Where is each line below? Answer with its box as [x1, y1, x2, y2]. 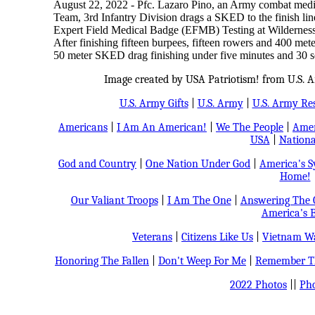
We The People [216, 121, 283, 134]
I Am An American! [117, 121, 207, 134]
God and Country [58, 157, 136, 170]
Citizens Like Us [181, 231, 253, 243]
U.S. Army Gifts [119, 97, 188, 110]
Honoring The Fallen [55, 255, 149, 267]
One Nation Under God [146, 157, 250, 170]
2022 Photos [230, 278, 287, 291]
